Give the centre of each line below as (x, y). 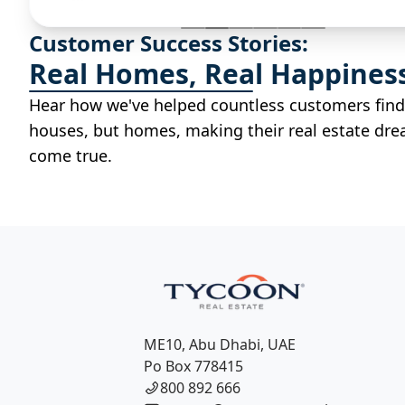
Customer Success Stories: (169, 42)
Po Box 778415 (193, 366)
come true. (71, 155)
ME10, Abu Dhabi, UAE (219, 344)
